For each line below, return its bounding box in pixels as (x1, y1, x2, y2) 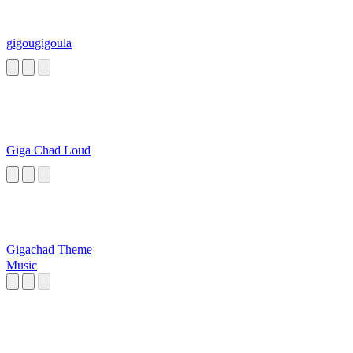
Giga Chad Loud (6, 143, 91, 158)
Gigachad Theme (6, 243, 92, 257)
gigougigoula (6, 36, 72, 50)
